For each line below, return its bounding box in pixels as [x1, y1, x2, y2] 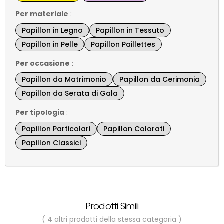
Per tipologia [15, 107, 64, 118]
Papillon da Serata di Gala [22, 88, 118, 99]
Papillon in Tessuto [96, 25, 164, 35]
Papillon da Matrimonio [22, 74, 106, 85]
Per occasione [15, 58, 70, 68]
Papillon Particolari [22, 123, 90, 134]
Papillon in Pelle [22, 39, 78, 49]
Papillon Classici [22, 137, 81, 148]
